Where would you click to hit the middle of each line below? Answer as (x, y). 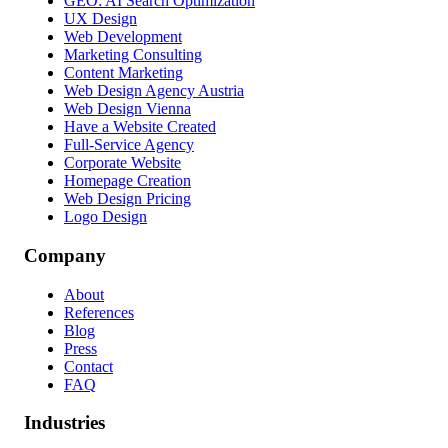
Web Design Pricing (127, 199)
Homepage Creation (127, 181)
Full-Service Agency (129, 145)
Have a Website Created (140, 127)
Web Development (123, 37)
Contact (88, 366)
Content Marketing (123, 73)
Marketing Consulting (133, 55)
